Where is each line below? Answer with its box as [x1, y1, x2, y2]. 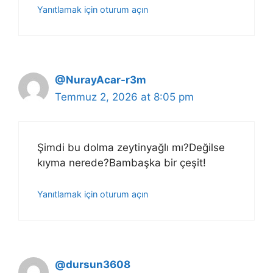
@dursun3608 [55, 258, 130, 271]
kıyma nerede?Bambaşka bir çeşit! [37, 157, 206, 169]
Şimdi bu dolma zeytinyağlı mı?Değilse [37, 141, 225, 154]
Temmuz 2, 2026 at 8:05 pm [55, 90, 194, 103]
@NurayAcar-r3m [55, 73, 146, 86]
